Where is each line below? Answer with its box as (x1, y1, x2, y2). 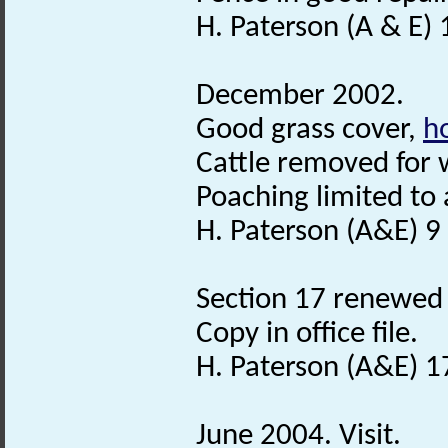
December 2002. (196, 80, 404, 112)
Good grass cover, (196, 114, 423, 146)
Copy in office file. (196, 318, 418, 350)
